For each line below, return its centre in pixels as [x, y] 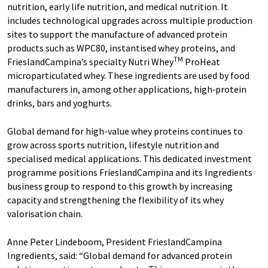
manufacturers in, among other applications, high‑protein [127, 89]
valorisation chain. [45, 214]
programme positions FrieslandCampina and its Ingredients [130, 172]
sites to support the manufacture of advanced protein [117, 34]
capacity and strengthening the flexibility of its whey [115, 200]
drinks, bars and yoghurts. [60, 103]
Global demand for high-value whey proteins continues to [125, 131]
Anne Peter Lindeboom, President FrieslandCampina [115, 242]
